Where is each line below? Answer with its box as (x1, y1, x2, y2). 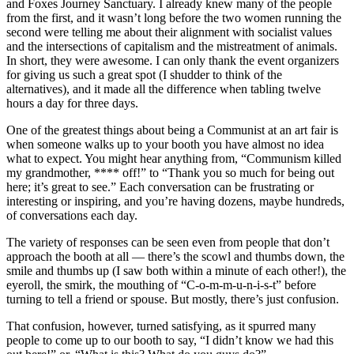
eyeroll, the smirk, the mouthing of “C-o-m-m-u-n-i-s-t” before (6, 277, 316, 292)
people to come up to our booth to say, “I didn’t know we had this (6, 333, 333, 347)
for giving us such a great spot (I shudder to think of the (6, 67, 282, 81)
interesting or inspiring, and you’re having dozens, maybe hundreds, (6, 194, 345, 208)
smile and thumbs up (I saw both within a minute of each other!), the (6, 263, 346, 277)
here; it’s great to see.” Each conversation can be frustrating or (6, 179, 314, 194)
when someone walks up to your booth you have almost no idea (6, 137, 324, 151)
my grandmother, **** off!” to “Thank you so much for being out (6, 165, 334, 179)
